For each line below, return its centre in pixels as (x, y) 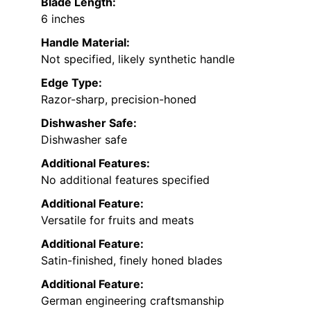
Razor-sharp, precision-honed (119, 100)
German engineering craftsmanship (133, 301)
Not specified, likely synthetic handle (138, 59)
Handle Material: (85, 43)
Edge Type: (72, 83)
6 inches (63, 19)
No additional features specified (125, 180)
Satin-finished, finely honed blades (132, 261)
